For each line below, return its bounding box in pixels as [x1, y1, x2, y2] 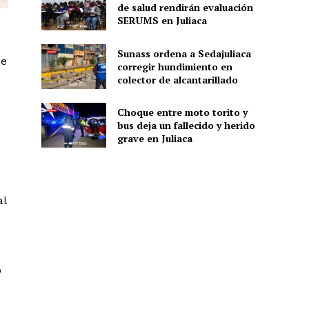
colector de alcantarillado [117, 72, 238, 86]
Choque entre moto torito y [117, 106, 248, 119]
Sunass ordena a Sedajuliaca [117, 46, 251, 60]
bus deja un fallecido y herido [117, 119, 255, 132]
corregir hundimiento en [117, 59, 232, 73]
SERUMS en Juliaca [117, 14, 207, 28]
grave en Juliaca [117, 132, 192, 146]
